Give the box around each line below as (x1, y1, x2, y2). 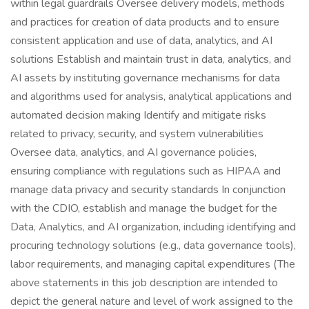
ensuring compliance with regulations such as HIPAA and (10, 163, 281, 179)
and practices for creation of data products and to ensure (10, 14, 279, 30)
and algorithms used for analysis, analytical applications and (10, 89, 292, 104)
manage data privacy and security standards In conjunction (10, 182, 286, 197)
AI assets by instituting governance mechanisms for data (10, 70, 280, 86)
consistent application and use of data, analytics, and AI (10, 33, 272, 48)
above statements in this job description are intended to (10, 275, 278, 290)
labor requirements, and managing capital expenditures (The (10, 257, 295, 272)
